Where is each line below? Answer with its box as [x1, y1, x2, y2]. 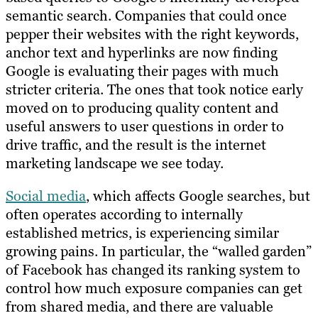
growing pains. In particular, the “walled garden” [6, 242, 312, 261]
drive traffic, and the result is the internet [6, 136, 266, 155]
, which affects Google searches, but [86, 187, 310, 206]
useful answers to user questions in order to [6, 117, 284, 136]
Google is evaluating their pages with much [6, 62, 279, 81]
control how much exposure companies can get [6, 279, 302, 298]
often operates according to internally [6, 205, 243, 224]
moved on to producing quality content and [6, 99, 278, 118]
